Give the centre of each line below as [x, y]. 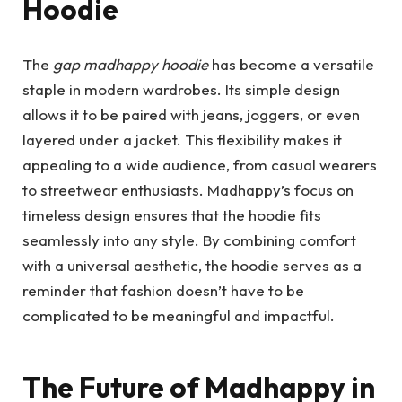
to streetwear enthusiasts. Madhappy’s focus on [188, 189]
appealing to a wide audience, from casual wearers [200, 164]
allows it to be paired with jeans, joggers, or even [191, 114]
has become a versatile [291, 64]
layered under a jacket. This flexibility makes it [182, 139]
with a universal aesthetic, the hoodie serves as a [192, 265]
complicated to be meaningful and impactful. [179, 315]
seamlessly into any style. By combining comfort [189, 240]
